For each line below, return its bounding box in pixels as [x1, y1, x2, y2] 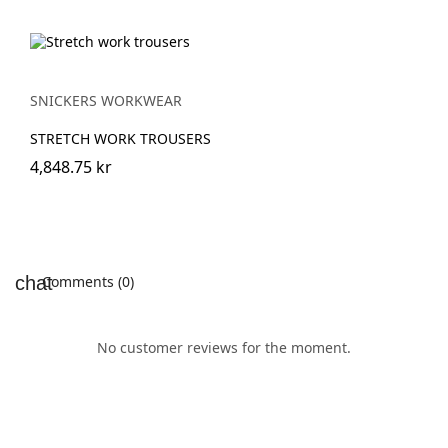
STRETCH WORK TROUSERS [30, 128, 211, 148]
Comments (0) [38, 271, 134, 291]
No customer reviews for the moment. [97, 338, 351, 357]
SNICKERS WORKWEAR [30, 90, 182, 110]
